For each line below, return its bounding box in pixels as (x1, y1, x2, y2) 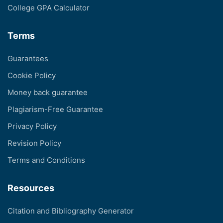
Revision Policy (7, 138, 61, 148)
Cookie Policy (7, 71, 56, 81)
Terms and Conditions (7, 155, 85, 165)
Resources (7, 183, 54, 194)
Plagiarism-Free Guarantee (7, 105, 103, 114)
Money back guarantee (7, 88, 88, 98)
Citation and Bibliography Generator (7, 206, 134, 216)
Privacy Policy (7, 121, 57, 131)
